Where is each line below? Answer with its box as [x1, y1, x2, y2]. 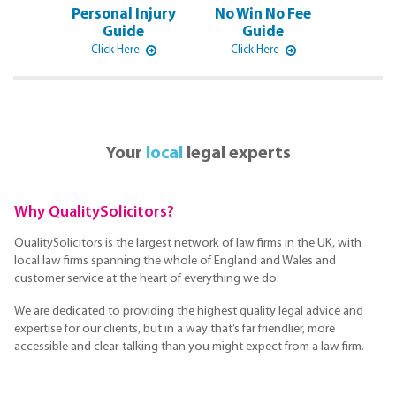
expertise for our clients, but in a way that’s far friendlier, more [14, 322, 335, 336]
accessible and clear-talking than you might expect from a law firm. [14, 339, 364, 354]
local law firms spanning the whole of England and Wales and [14, 255, 336, 269]
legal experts [182, 145, 291, 163]
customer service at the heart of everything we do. [14, 272, 279, 286]
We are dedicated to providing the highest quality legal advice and [14, 304, 363, 318]
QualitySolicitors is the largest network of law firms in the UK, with [14, 237, 362, 251]
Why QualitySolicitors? [14, 203, 174, 221]
